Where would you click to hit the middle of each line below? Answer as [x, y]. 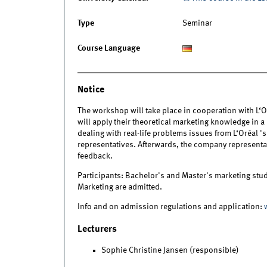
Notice [91, 89]
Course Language [108, 49]
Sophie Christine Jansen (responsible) [170, 251]
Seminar [197, 24]
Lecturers [97, 229]
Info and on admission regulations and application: [170, 207]
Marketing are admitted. [119, 187]
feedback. [95, 156]
